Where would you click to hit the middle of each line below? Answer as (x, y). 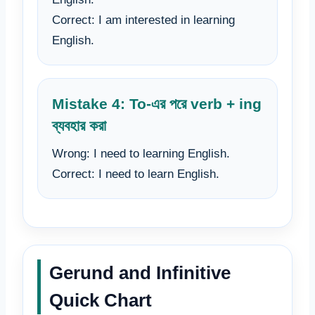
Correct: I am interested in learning (143, 20)
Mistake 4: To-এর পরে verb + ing (157, 103)
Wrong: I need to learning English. (141, 154)
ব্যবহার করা (79, 125)
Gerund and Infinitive (140, 273)
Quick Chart (101, 301)
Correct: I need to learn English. (136, 174)
